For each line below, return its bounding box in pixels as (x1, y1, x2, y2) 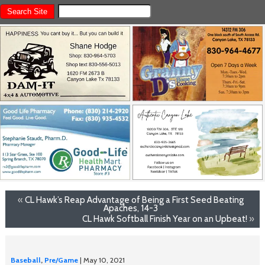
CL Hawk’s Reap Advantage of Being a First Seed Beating (24, 193, 244, 205)
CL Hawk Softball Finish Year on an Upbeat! (82, 212, 248, 224)
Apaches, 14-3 (103, 202, 158, 214)
